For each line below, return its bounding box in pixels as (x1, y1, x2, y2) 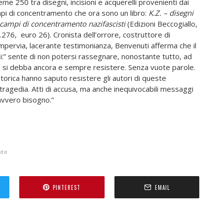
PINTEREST (53, 183, 81, 191)
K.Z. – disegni (148, 8, 193, 18)
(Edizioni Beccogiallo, (127, 19, 197, 29)
